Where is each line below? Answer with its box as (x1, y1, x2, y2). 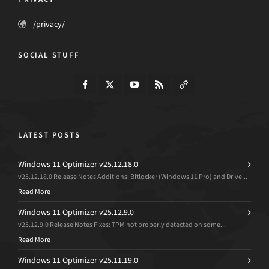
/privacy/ (33, 19, 65, 30)
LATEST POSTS (18, 130, 80, 140)
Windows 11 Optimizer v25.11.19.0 (18, 255, 138, 266)
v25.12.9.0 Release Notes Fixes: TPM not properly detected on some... (18, 220, 226, 229)
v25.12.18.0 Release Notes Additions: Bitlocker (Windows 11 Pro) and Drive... (18, 172, 247, 181)
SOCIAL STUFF (18, 50, 80, 60)
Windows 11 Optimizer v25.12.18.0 (18, 159, 138, 170)
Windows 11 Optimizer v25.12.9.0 (18, 207, 134, 218)
